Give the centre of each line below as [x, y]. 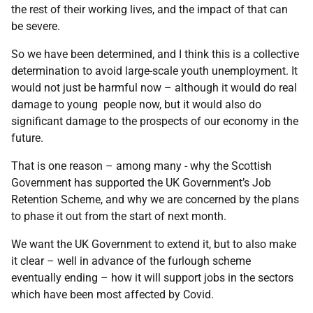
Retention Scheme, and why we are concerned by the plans [155, 199]
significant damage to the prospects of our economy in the [155, 121]
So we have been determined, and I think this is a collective [155, 54]
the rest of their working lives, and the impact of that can [150, 9]
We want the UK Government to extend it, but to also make [154, 244]
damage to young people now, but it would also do [136, 104]
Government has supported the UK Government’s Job [141, 183]
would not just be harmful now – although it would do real [154, 88]
